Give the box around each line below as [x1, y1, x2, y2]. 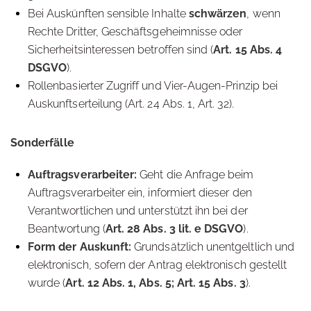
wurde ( [28, 276, 66, 289]
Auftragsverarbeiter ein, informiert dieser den [28, 186, 252, 199]
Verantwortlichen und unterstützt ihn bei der [28, 204, 248, 217]
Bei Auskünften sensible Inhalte [28, 7, 189, 20]
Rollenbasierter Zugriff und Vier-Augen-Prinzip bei [28, 79, 278, 92]
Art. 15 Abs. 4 [213, 43, 283, 56]
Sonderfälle [10, 136, 74, 149]
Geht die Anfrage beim [137, 168, 254, 181]
